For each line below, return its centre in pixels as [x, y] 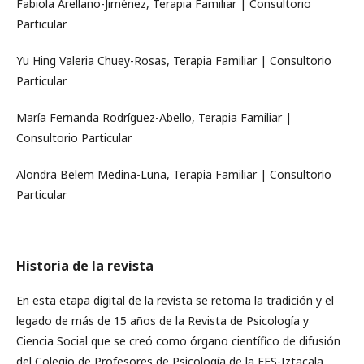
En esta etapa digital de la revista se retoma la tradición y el [175, 300]
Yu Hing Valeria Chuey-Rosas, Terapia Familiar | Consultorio [174, 61]
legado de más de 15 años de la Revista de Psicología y [162, 321]
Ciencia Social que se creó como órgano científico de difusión [178, 341]
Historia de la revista [85, 266]
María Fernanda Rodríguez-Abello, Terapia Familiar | [154, 117]
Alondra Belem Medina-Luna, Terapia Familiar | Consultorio [174, 174]
